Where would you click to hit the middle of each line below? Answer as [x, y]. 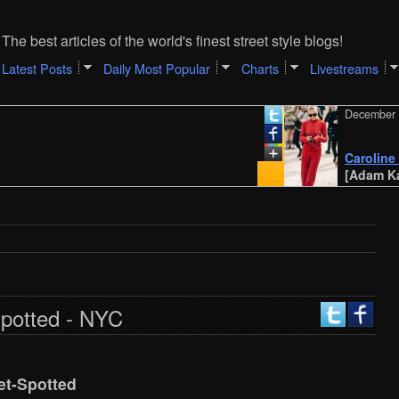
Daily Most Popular [156, 68]
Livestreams [344, 68]
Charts [260, 68]
